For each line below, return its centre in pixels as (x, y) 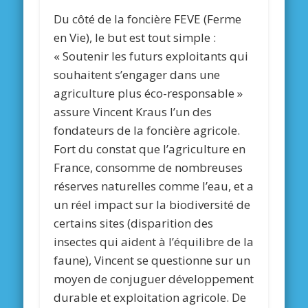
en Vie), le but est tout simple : (135, 38)
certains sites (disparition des (134, 223)
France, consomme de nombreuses (148, 168)
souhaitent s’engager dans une (137, 75)
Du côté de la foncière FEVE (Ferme (148, 19)
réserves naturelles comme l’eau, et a (154, 186)
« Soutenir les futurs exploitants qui (151, 56)
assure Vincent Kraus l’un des (133, 112)
